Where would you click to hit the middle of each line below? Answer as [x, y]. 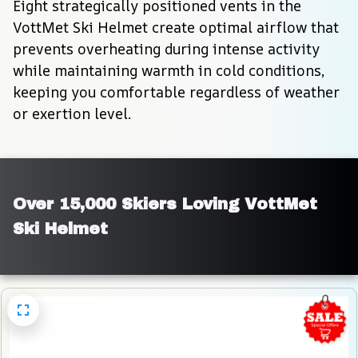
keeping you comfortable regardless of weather [176, 92]
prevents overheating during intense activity [166, 49]
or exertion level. [72, 114]
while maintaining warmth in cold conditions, [169, 71]
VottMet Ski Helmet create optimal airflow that [176, 28]
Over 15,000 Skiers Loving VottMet [165, 204]
